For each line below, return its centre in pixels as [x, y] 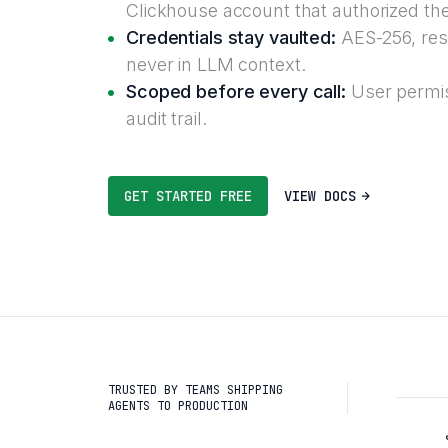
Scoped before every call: [236, 91]
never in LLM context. [216, 64]
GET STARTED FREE [188, 196]
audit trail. [166, 118]
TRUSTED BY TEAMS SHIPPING [195, 389]
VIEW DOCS [320, 196]
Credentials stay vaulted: [231, 37]
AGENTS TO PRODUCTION [178, 405]
